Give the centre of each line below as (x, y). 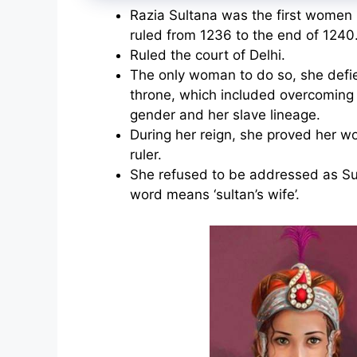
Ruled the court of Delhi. (208, 55)
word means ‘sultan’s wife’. (215, 195)
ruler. (146, 155)
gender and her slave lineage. (225, 115)
